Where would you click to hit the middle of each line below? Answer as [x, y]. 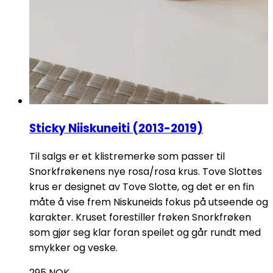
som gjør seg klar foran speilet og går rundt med [145, 233]
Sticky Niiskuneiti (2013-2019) [116, 129]
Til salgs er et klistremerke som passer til [127, 157]
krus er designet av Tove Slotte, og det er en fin [142, 187]
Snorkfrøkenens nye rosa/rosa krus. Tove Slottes [146, 172]
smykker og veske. [73, 248]
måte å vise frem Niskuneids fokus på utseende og [149, 202]
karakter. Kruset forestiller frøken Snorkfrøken [140, 218]
